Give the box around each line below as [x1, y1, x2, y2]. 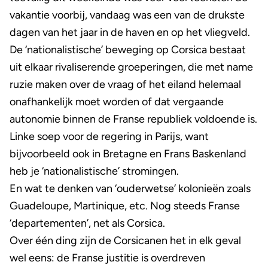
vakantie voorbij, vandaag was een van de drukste [10, 8, 245, 22]
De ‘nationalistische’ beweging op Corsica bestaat [10, 43, 246, 56]
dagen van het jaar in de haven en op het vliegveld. [10, 26, 250, 39]
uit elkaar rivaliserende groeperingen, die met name [10, 60, 253, 74]
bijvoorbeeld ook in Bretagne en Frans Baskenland [10, 147, 246, 160]
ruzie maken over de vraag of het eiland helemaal [10, 78, 241, 91]
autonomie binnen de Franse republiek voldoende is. [10, 112, 257, 126]
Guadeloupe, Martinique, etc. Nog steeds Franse [10, 199, 240, 212]
